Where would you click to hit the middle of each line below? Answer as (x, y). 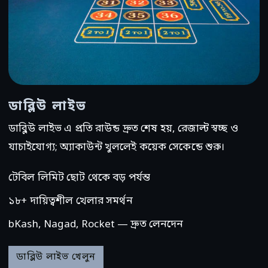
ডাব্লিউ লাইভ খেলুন (56, 258)
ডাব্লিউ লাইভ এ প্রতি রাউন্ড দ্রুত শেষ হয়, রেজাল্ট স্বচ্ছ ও (123, 129)
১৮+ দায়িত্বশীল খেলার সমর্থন (71, 202)
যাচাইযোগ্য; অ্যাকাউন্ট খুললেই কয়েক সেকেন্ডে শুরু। (117, 148)
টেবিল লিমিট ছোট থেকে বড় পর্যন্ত (80, 178)
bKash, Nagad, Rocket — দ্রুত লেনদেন (96, 225)
